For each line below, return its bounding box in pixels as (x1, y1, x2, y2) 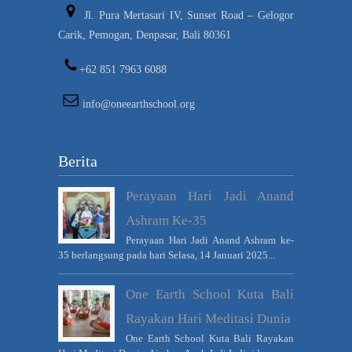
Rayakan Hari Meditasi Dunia (126, 310, 291, 326)
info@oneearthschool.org (79, 97, 196, 110)
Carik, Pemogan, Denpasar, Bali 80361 (58, 28, 231, 41)
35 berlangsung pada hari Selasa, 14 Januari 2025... (58, 248, 275, 261)
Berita (58, 152, 97, 170)
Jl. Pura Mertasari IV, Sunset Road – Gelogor (79, 9, 294, 21)
